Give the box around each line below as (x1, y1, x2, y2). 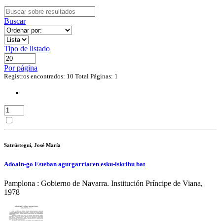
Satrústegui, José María (4, 142, 61, 148)
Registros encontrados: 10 (4, 73, 74, 80)
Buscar (4, 17, 26, 25)
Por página (4, 64, 37, 72)
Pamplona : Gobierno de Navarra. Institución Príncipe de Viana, (4, 179, 203, 188)
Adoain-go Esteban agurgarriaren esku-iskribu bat (4, 160, 145, 168)
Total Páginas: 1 (74, 73, 118, 80)
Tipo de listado (4, 44, 50, 53)
